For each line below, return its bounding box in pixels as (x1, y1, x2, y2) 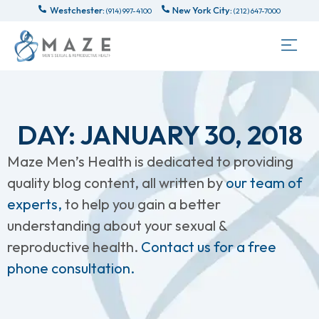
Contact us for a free (141, 238, 276, 256)
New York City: (172, 4, 233, 16)
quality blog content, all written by (7, 174, 226, 192)
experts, (7, 195, 65, 213)
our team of (226, 174, 303, 192)
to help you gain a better (65, 195, 221, 213)
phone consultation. (7, 259, 135, 277)
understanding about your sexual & (7, 216, 227, 234)
